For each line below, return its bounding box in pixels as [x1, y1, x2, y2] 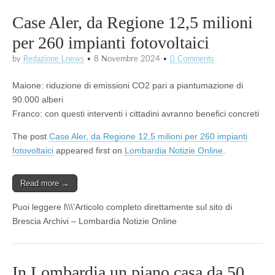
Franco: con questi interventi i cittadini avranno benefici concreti [12, 108, 259, 118]
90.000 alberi [12, 94, 63, 104]
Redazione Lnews [23, 55, 84, 63]
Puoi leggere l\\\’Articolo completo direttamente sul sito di [12, 201, 232, 212]
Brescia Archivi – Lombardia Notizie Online [12, 215, 177, 226]
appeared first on [53, 145, 125, 155]
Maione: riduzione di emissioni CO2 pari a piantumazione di [12, 80, 243, 90]
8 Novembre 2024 [94, 55, 160, 63]
